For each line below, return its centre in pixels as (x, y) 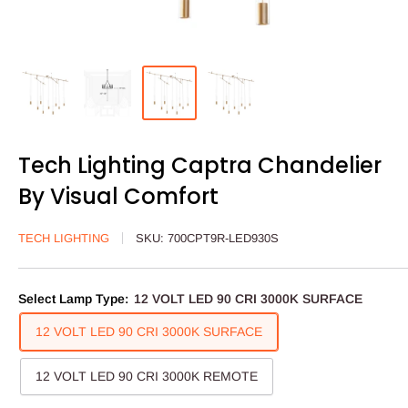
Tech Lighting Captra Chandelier (200, 166)
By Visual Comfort (118, 197)
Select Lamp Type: (75, 299)
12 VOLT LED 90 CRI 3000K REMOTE (147, 377)
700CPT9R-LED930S (223, 239)
